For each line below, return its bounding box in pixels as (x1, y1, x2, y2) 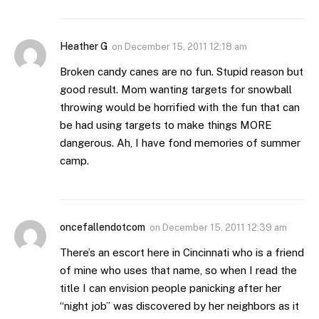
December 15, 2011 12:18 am (125, 41, 247, 53)
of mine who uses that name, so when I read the (60, 264, 297, 277)
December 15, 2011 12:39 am (162, 222, 287, 234)
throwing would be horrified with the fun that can (60, 101, 300, 114)
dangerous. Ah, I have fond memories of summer (60, 137, 300, 150)
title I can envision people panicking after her (60, 282, 281, 295)
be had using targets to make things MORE (60, 119, 272, 132)
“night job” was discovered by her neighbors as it (60, 300, 299, 313)
